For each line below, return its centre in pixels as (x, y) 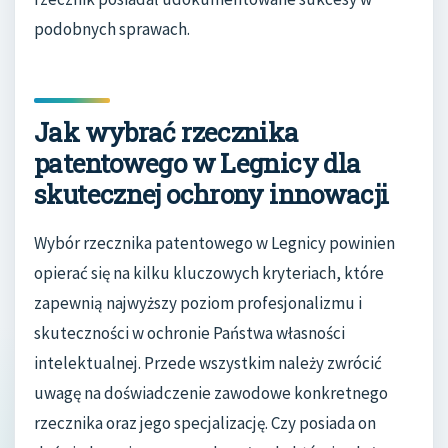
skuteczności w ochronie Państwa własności (189, 333)
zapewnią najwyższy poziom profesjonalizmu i (198, 303)
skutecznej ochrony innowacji (211, 193)
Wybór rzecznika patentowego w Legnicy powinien (214, 243)
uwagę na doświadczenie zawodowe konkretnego (211, 393)
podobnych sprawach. (112, 28)
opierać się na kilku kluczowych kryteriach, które (209, 273)
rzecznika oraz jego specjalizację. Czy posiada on (205, 423)
